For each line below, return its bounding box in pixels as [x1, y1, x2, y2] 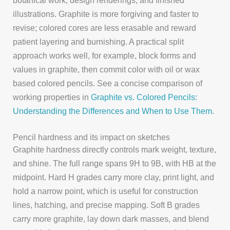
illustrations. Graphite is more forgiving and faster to [13, 9, 199, 19]
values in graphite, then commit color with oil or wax [13, 65, 200, 74]
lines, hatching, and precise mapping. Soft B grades [13, 200, 200, 210]
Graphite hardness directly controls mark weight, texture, [13, 145, 217, 155]
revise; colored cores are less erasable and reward [13, 23, 197, 33]
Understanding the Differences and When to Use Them [13, 106, 213, 116]
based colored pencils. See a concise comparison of [13, 79, 203, 88]
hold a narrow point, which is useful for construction [13, 186, 199, 196]
